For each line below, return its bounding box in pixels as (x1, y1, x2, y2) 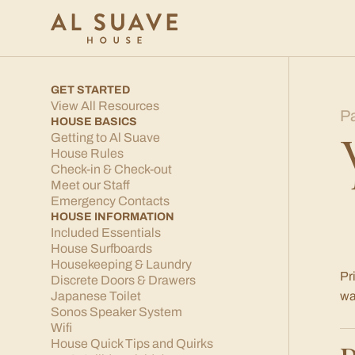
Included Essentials (51, 226, 161, 239)
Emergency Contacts (51, 194, 170, 208)
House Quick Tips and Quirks (51, 337, 213, 350)
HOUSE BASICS (51, 116, 137, 128)
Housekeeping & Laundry (51, 258, 192, 271)
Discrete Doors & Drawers (51, 273, 196, 287)
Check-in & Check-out (51, 162, 172, 176)
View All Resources (51, 99, 159, 113)
